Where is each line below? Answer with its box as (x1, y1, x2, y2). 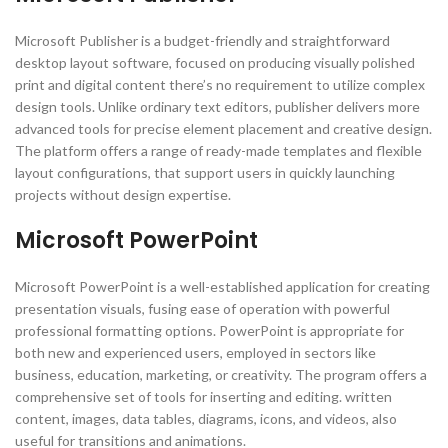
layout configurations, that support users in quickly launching (15, 164, 395, 181)
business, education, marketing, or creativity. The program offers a (15, 366, 427, 383)
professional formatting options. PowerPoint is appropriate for (15, 322, 404, 339)
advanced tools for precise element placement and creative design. (15, 120, 432, 137)
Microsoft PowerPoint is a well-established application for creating (15, 278, 430, 295)
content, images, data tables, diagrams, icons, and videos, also (15, 410, 397, 427)
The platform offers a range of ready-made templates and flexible (15, 142, 422, 159)
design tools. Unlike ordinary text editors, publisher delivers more (15, 98, 420, 115)
